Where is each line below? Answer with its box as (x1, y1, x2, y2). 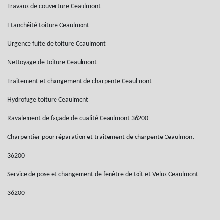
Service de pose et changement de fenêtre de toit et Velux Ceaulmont (7, 171, 198, 178)
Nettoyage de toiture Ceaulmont (7, 59, 97, 66)
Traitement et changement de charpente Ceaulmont (7, 78, 152, 85)
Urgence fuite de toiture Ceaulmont (7, 40, 106, 48)
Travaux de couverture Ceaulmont (7, 3, 101, 10)
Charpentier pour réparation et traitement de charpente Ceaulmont (7, 134, 194, 141)
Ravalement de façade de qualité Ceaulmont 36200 (7, 115, 148, 122)
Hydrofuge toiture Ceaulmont (7, 96, 88, 104)
